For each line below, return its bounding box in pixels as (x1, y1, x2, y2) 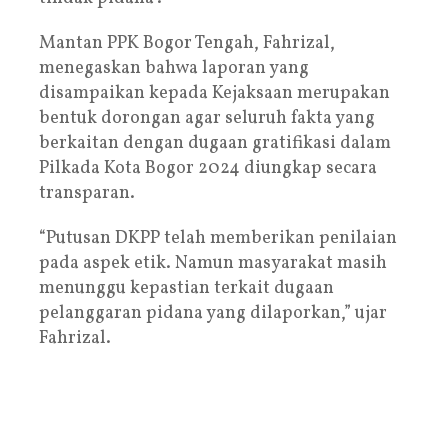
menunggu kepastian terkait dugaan (39, 275, 334, 301)
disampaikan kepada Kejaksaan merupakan (39, 80, 390, 106)
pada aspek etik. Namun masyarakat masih (39, 250, 387, 276)
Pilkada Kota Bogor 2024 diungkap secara (39, 155, 377, 181)
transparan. (39, 180, 135, 206)
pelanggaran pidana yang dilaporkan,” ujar (39, 300, 387, 326)
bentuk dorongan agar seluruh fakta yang (39, 105, 375, 131)
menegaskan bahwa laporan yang (39, 55, 309, 81)
